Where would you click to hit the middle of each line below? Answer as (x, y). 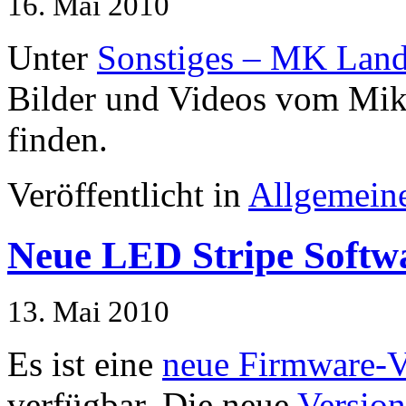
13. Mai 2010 (88, 312)
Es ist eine (85, 364)
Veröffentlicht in (128, 195)
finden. (58, 140)
